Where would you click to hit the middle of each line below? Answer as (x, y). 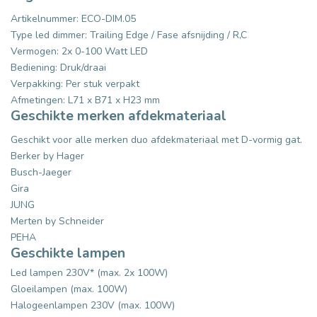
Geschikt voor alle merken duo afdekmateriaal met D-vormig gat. (156, 139)
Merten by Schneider (57, 221)
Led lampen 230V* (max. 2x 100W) (89, 273)
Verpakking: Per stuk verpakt (75, 83)
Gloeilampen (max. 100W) (69, 289)
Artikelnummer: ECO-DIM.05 (73, 18)
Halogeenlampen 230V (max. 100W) (93, 306)
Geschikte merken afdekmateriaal (119, 116)
